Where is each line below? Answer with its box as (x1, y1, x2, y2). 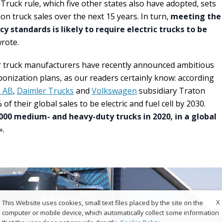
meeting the (170, 11, 221, 22)
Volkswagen (92, 85, 137, 96)
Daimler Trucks (17, 85, 74, 96)
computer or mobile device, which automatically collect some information (2, 208, 219, 217)
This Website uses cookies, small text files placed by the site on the (2, 198, 203, 207)
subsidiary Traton (137, 85, 205, 96)
